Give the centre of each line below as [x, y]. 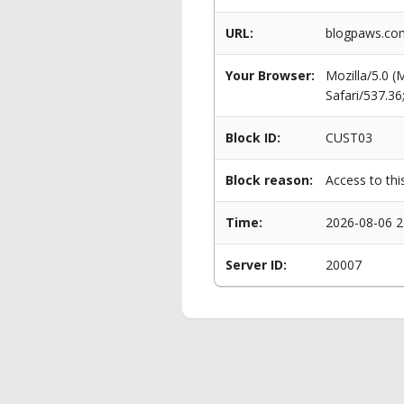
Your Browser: [270, 75]
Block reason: [269, 180]
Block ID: [253, 138]
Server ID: [256, 265]
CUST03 [349, 138]
